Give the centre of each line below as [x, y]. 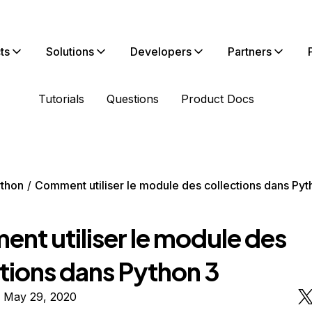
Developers [161, 52]
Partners [250, 52]
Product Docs [218, 99]
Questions [133, 99]
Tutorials [61, 99]
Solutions [70, 52]
